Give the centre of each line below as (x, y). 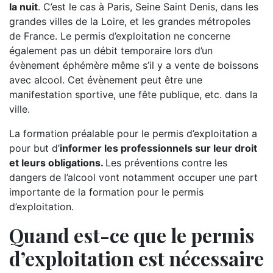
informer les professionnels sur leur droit (158, 148)
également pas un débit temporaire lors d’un (111, 51)
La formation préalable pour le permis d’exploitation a (133, 133)
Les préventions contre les (166, 163)
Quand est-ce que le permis (132, 235)
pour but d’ (34, 148)
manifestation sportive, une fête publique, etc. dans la (133, 94)
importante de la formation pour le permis (106, 192)
